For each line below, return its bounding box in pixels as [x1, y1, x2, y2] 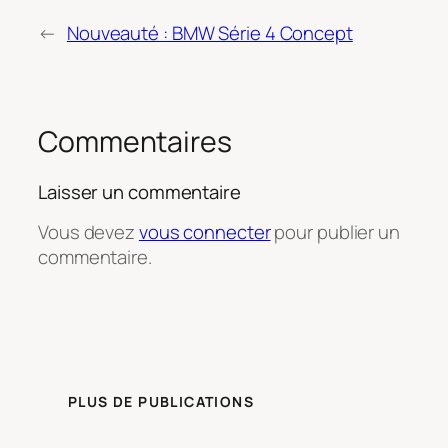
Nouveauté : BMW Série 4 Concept [66, 19, 353, 46]
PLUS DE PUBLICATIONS [68, 392, 254, 412]
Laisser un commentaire [38, 178, 241, 205]
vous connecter [138, 219, 271, 246]
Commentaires [38, 121, 232, 161]
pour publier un [270, 219, 400, 246]
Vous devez [38, 219, 139, 246]
